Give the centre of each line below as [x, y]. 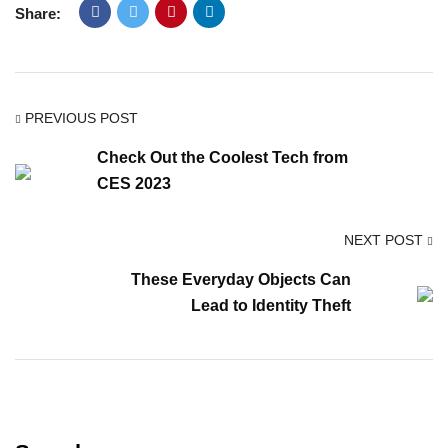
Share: [38, 13]
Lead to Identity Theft [271, 305]
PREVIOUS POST [81, 118]
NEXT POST [383, 240]
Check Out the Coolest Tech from [222, 157]
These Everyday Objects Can [241, 279]
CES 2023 [134, 183]
